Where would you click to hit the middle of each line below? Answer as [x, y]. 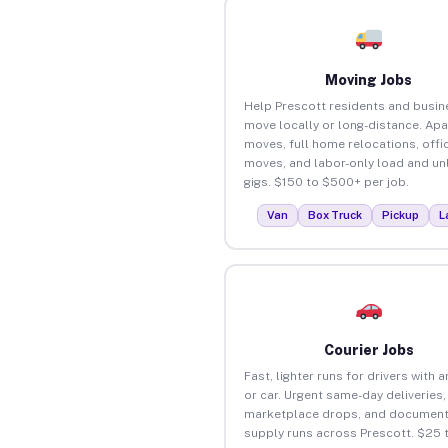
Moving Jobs [369, 79]
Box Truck [335, 214]
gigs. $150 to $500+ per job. [326, 181]
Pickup [401, 214]
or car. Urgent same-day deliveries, [344, 394]
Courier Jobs [368, 349]
